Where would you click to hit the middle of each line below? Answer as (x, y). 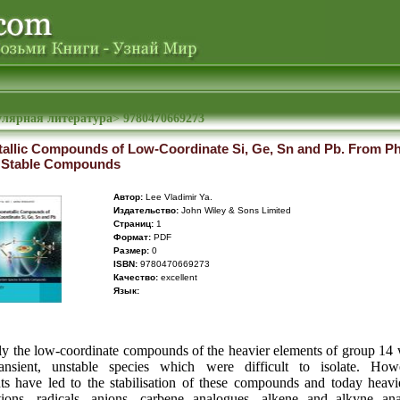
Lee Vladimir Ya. (178, 197)
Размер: (131, 250)
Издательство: (146, 210)
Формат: (132, 237)
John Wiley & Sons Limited (235, 210)
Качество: (136, 277)
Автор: (128, 197)
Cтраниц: (133, 224)
